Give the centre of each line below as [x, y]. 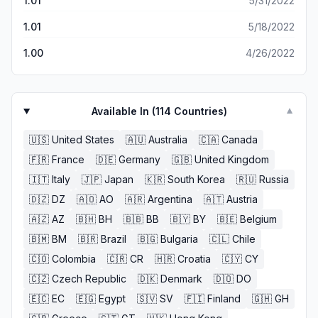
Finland [224, 298]
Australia [168, 139]
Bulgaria [179, 239]
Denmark [181, 279]
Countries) [199, 111]
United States [83, 139]
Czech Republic [89, 279]
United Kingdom [232, 159]
